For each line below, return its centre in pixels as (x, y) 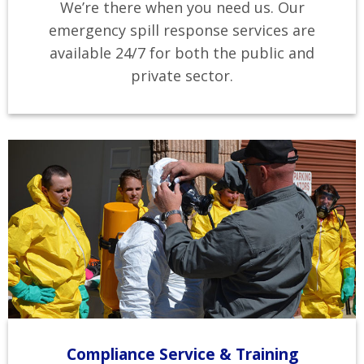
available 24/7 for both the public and (182, 53)
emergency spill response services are (182, 30)
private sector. (182, 76)
